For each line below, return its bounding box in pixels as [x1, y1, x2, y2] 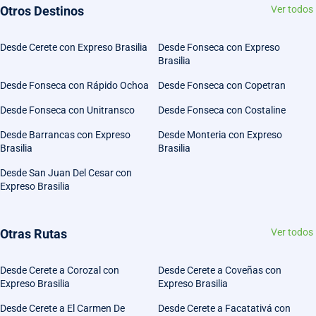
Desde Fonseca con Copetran [158, 80, 286, 92]
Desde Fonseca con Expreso [158, 42, 280, 54]
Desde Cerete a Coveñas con [158, 265, 281, 276]
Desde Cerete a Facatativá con [158, 303, 291, 315]
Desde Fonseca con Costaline [158, 104, 286, 116]
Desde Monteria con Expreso [158, 129, 282, 141]
